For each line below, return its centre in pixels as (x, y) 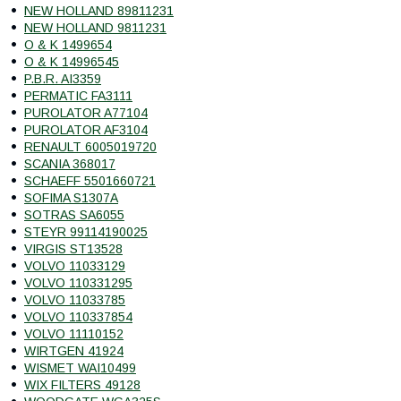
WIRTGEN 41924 (74, 350)
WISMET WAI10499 (80, 367)
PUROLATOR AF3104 (86, 129)
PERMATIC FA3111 (78, 95)
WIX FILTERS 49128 (82, 384)
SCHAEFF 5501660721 (90, 180)
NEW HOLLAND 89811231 (99, 10)
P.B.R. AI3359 (63, 78)
